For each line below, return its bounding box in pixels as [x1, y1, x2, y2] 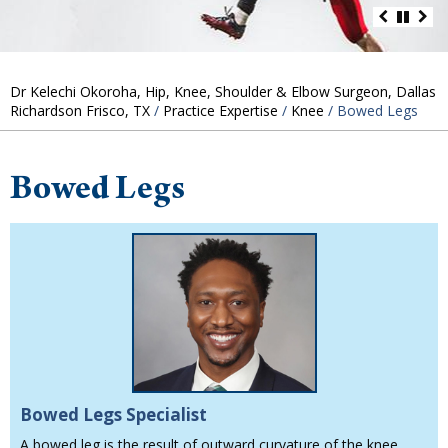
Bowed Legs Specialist [20, 403, 207, 427]
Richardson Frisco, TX [10, 100, 150, 120]
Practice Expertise [163, 100, 278, 120]
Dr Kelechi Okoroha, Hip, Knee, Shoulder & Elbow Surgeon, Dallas [10, 81, 436, 101]
